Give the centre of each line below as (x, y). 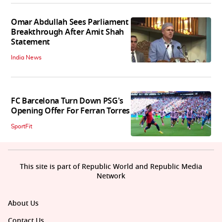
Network (111, 176)
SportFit (22, 126)
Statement (31, 42)
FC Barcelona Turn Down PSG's (67, 101)
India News (26, 58)
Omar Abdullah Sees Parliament (70, 23)
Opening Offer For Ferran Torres (71, 111)
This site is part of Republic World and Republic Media (111, 166)
